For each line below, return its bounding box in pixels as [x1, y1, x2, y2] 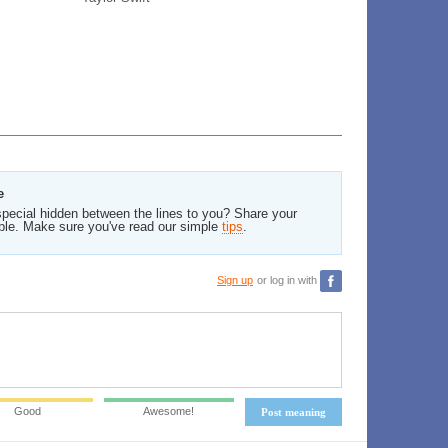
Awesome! [143, 405, 195, 417]
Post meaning [261, 406, 326, 418]
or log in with [257, 273, 320, 286]
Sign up [217, 273, 253, 286]
